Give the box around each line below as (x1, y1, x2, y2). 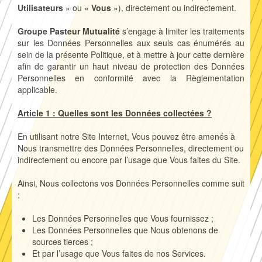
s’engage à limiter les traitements (120, 25, 244, 37)
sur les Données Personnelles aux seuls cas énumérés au (18, 37, 244, 49)
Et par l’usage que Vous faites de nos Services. (32, 247, 206, 260)
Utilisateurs (18, 2, 63, 14)
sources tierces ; (32, 236, 93, 248)
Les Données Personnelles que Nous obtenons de (32, 224, 218, 236)
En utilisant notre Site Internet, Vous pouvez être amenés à (18, 130, 235, 143)
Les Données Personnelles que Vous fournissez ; (32, 212, 213, 225)
